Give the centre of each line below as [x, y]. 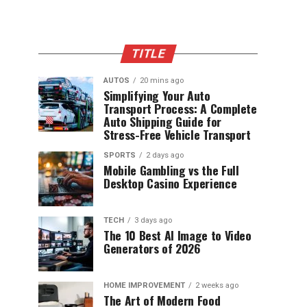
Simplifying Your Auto [157, 95]
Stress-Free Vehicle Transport [177, 134]
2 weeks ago [217, 285]
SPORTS [120, 155]
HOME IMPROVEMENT [144, 285]
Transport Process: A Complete [180, 108]
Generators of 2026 [152, 248]
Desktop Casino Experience [170, 183]
